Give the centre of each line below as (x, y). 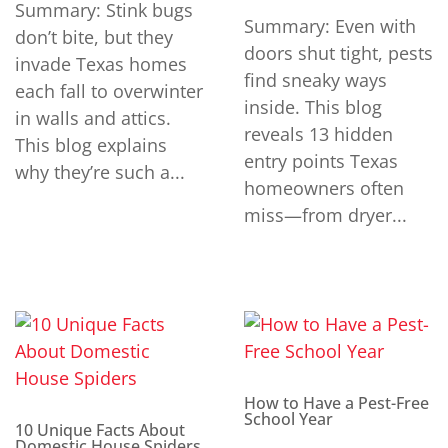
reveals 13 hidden (318, 133)
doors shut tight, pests (338, 52)
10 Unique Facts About (100, 429)
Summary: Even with (330, 25)
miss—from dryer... (325, 214)
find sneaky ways (315, 79)
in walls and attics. (93, 117)
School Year (288, 418)
